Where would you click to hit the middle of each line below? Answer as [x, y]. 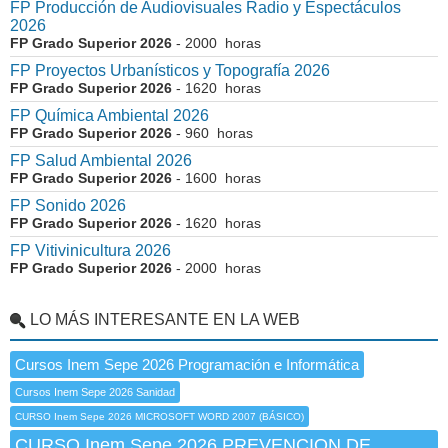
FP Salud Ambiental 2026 [101, 160]
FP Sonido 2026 [68, 205]
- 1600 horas [216, 178]
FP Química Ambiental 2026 [109, 115]
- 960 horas [212, 133]
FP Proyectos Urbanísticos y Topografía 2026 [170, 70]
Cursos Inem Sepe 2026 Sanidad [95, 392]
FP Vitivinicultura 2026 [90, 250]
